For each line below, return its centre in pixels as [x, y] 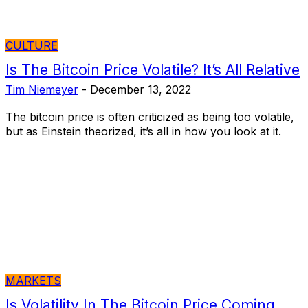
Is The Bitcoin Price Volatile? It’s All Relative [153, 69]
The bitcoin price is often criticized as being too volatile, [150, 117]
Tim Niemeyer [42, 89]
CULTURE [32, 45]
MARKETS [33, 280]
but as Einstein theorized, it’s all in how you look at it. [143, 131]
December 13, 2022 [141, 89]
